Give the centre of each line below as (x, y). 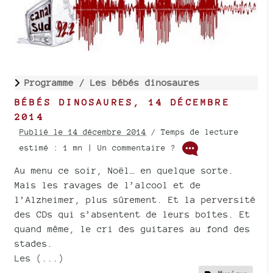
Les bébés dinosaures (145, 82)
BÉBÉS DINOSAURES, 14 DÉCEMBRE (122, 102)
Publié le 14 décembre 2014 (83, 132)
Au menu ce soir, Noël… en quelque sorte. (124, 170)
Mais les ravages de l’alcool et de (108, 185)
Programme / (57, 82)
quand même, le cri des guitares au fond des (133, 229)
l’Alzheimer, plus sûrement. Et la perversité (135, 199)
